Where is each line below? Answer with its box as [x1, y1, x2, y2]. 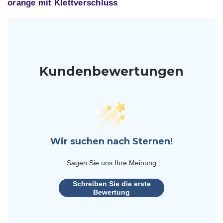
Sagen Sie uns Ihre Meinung [67, 159, 156, 167]
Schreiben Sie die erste [72, 179, 151, 188]
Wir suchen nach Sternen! [50, 136, 173, 147]
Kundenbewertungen [39, 63, 184, 79]
